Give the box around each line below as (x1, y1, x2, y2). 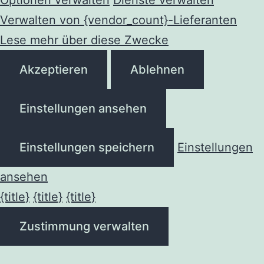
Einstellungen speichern (19, 140, 154, 154)
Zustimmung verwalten (19, 219, 149, 233)
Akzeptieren (19, 62, 88, 77)
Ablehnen (130, 62, 184, 77)
